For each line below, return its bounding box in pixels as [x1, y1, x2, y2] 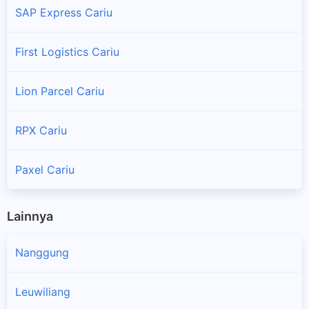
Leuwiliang [15, 285, 70, 299]
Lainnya [7, 208, 53, 223]
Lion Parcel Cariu [15, 83, 104, 98]
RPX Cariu [15, 123, 67, 137]
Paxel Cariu [15, 162, 74, 177]
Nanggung [15, 246, 69, 260]
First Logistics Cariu [15, 44, 119, 59]
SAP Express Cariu [15, 5, 112, 19]
